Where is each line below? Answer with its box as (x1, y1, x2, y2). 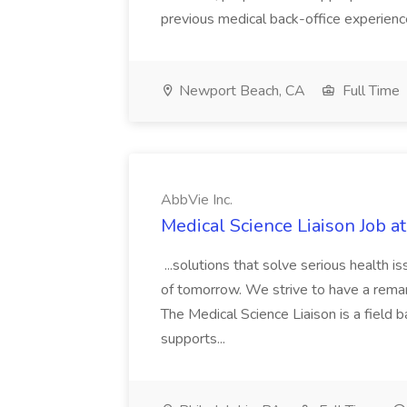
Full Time (339, 81, 400, 101)
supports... (161, 329, 229, 349)
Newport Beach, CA (175, 81, 305, 101)
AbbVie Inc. (161, 190, 233, 210)
